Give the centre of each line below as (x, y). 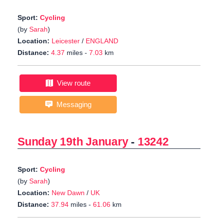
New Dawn (68, 193)
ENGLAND (102, 41)
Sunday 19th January (73, 142)
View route (72, 83)
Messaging (72, 105)
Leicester (66, 41)
